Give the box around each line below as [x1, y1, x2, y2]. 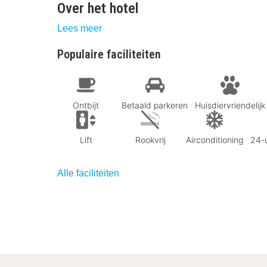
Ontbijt [73, 100, 99, 110]
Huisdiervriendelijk [195, 100, 265, 110]
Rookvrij [135, 134, 166, 145]
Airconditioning [186, 134, 243, 145]
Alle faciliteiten [57, 167, 119, 178]
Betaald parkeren [122, 100, 188, 110]
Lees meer [57, 23, 102, 33]
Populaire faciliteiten [57, 47, 161, 61]
